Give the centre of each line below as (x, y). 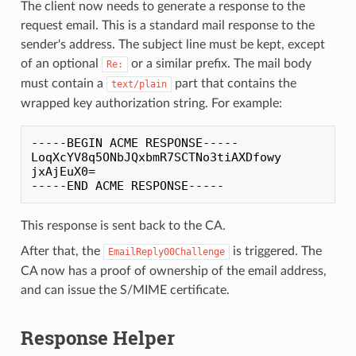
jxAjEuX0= (63, 171)
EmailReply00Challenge (166, 252)
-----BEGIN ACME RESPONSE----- (134, 143)
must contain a (63, 83)
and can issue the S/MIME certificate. (125, 290)
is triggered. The (275, 251)
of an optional (61, 63)
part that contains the (234, 83)
